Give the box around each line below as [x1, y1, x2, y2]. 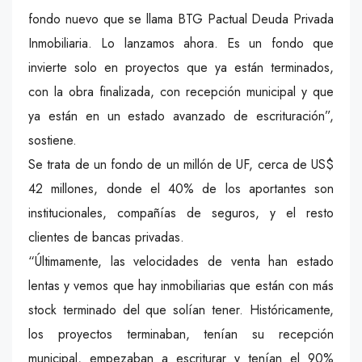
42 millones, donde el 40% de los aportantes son [28, 179, 334, 198]
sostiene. [28, 130, 77, 149]
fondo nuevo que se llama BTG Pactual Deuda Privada [28, 9, 334, 28]
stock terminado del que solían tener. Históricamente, [28, 300, 334, 319]
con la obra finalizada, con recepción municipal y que [28, 82, 334, 101]
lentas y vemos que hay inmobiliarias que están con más [28, 276, 334, 295]
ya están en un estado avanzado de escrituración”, [28, 106, 334, 125]
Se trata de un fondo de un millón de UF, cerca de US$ [28, 154, 334, 174]
